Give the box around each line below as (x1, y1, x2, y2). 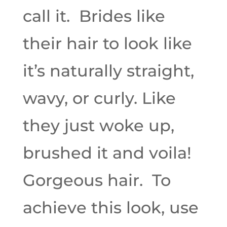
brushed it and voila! (22, 143, 196, 163)
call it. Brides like (22, 6, 165, 26)
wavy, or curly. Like (22, 88, 176, 108)
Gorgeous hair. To (22, 170, 171, 190)
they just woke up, (22, 116, 174, 135)
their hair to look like (22, 33, 192, 53)
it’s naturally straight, (22, 61, 194, 81)
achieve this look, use (22, 198, 199, 217)
